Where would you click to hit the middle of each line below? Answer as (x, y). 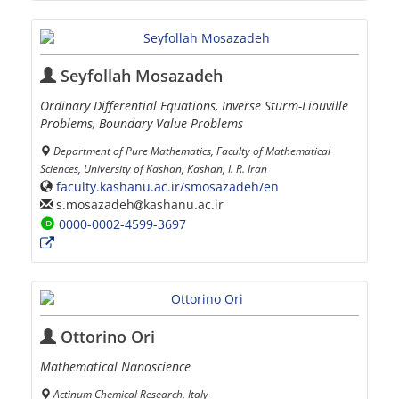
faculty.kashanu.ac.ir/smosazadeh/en (167, 186)
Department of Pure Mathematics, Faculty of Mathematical (192, 150)
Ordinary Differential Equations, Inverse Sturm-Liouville (194, 105)
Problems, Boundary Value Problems (142, 123)
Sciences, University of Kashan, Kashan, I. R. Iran (154, 168)
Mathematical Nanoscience (115, 367)
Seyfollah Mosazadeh (139, 75)
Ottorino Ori (106, 337)
